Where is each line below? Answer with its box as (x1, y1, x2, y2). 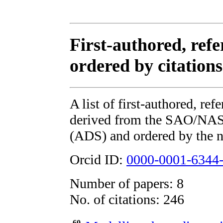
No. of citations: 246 (70, 191, 184, 207)
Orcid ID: (70, 151, 126, 167)
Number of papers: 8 (70, 175, 184, 191)
